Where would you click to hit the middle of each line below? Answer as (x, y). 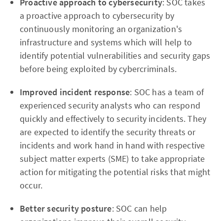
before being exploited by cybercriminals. (98, 69)
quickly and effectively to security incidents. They (113, 118)
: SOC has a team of (167, 92)
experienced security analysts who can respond (110, 105)
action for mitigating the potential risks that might (115, 172)
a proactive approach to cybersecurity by (97, 15)
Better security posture (66, 208)
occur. (31, 185)
